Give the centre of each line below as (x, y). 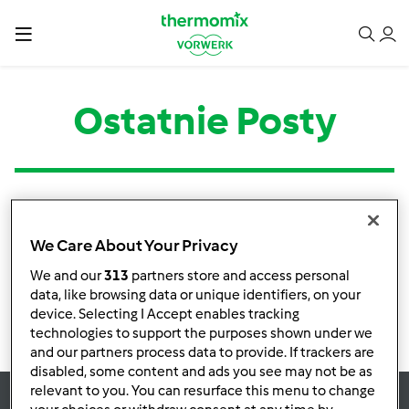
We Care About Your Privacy (135, 245)
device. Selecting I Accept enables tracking (165, 314)
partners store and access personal (240, 275)
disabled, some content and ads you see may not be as (202, 371)
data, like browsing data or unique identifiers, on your (196, 294)
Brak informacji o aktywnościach (156, 257)
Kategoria (55, 212)
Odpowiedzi (246, 212)
